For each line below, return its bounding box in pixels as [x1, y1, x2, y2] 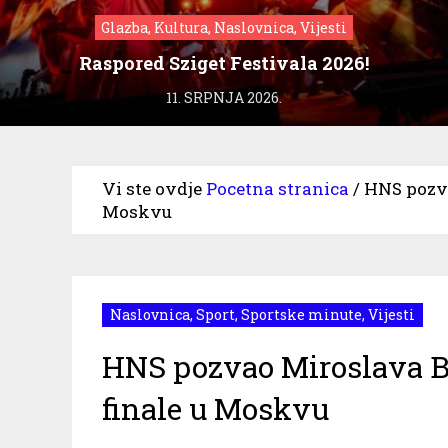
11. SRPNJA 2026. [166, 87, 282, 107]
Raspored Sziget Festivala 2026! [79, 50, 369, 75]
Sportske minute [241, 304, 362, 324]
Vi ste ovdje [102, 176, 202, 200]
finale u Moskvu [102, 388, 329, 428]
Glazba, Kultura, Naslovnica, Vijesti [101, 17, 347, 37]
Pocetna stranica [206, 176, 349, 200]
